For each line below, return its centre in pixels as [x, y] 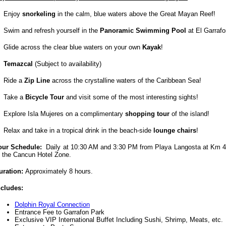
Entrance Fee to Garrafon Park [60, 212]
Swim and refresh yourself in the [52, 31]
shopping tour [146, 114]
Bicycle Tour [45, 97]
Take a [14, 97]
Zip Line [37, 81]
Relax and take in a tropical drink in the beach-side [78, 131]
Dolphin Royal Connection [52, 205]
